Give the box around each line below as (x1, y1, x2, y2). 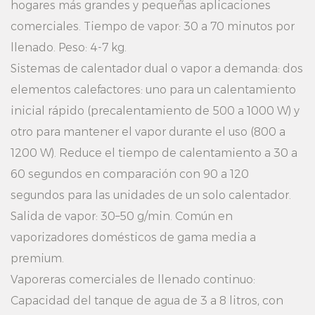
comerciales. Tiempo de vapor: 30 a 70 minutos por (11, 20, 295, 33)
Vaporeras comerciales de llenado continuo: (11, 273, 255, 286)
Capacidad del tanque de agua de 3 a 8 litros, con (11, 294, 283, 307)
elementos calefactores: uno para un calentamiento (11, 83, 296, 96)
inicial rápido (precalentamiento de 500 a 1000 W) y (11, 104, 300, 117)
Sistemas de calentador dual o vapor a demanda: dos (11, 62, 303, 75)
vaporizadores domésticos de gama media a (11, 231, 256, 244)
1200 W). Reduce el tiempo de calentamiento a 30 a (11, 146, 297, 160)
